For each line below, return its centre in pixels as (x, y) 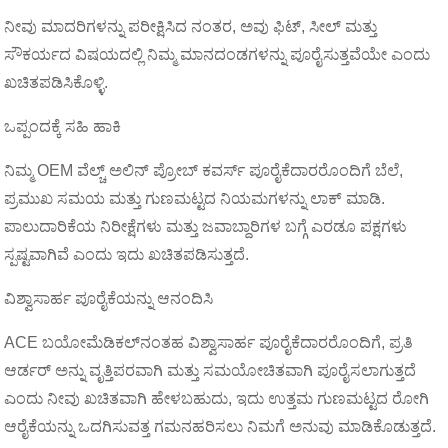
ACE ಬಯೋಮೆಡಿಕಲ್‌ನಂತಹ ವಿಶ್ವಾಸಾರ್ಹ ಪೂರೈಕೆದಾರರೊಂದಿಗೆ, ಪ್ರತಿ (209, 342)
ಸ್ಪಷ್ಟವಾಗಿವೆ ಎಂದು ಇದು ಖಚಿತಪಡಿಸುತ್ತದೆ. (127, 254)
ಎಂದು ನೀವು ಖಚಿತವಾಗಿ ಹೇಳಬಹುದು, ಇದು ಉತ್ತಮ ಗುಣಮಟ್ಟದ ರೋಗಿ (217, 398)
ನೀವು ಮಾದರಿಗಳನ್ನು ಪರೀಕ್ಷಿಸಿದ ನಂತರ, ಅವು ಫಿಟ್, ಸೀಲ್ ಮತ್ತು (191, 26)
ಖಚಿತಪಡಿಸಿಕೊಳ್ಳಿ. (56, 82)
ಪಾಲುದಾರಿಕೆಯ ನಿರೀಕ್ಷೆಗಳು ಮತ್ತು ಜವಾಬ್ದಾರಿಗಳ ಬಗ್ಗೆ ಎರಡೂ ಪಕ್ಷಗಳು (206, 226)
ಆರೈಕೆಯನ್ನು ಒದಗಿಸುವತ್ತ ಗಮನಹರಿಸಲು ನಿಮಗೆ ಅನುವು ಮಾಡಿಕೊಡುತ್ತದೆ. (220, 426)
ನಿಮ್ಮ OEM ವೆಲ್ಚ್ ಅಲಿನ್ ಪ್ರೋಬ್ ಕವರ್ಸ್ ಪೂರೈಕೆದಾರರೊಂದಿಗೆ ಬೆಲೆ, (204, 170)
